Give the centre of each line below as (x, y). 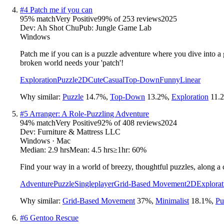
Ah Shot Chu (58, 27)
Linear (190, 79)
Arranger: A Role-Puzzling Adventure (89, 113)
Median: (34, 149)
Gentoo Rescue (54, 217)
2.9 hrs (59, 149)
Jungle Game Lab (123, 27)
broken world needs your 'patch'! (72, 62)
